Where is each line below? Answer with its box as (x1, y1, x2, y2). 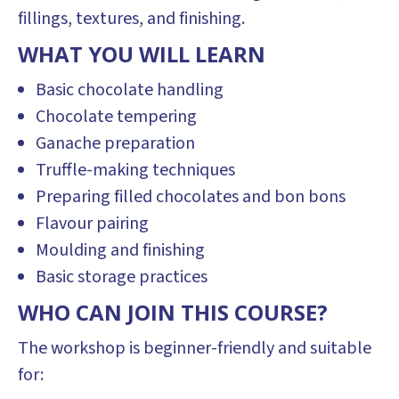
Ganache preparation (36, 131, 195, 156)
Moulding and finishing (36, 238, 205, 263)
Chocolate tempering (36, 104, 197, 129)
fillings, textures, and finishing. (18, 6, 245, 31)
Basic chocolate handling (36, 77, 224, 102)
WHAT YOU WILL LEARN (18, 39, 265, 69)
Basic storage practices (36, 265, 208, 289)
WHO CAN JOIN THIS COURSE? (18, 297, 328, 327)
